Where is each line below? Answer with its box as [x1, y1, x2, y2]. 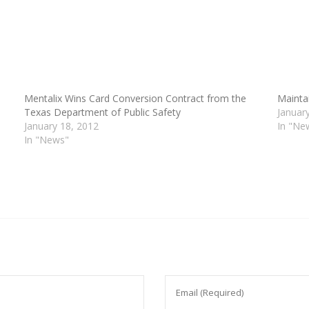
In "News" [24, 133, 70, 147]
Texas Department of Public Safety [24, 106, 181, 119]
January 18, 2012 [24, 119, 99, 133]
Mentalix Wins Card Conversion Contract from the [24, 92, 247, 106]
